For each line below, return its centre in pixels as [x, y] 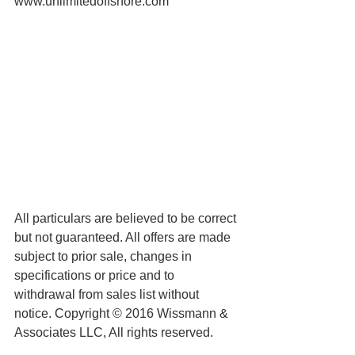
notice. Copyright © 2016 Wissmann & [123, 313]
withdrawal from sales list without [108, 294]
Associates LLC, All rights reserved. [114, 332]
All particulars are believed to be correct [127, 218]
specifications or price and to [96, 275]
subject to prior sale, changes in [105, 256]
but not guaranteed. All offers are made [124, 237]
